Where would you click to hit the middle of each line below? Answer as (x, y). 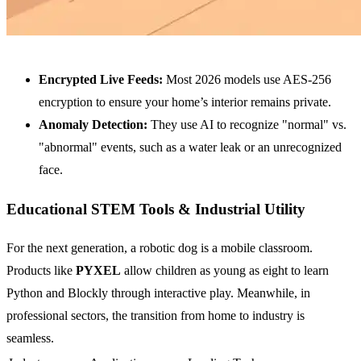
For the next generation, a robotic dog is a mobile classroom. (160, 248)
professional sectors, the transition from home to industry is (156, 316)
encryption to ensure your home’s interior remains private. (185, 102)
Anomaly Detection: (93, 124)
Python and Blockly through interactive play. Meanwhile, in (158, 293)
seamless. (30, 338)
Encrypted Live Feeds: (101, 79)
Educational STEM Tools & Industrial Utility (156, 209)
